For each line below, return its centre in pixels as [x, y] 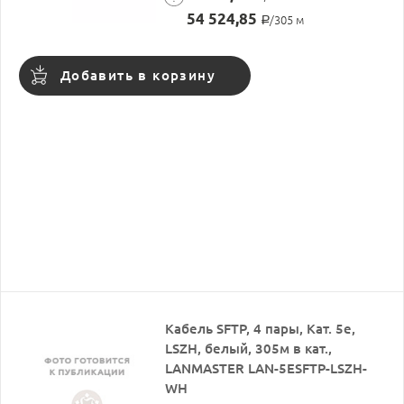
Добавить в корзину [138, 75]
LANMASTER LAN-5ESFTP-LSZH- [266, 368]
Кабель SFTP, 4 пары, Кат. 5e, [261, 328]
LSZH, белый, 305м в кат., [249, 348]
